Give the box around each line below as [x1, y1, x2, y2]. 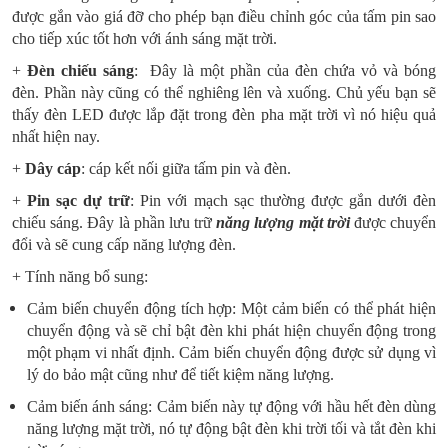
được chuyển [349, 214, 437, 231]
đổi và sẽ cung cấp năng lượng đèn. [12, 236, 236, 253]
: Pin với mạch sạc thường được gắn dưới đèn [130, 192, 437, 209]
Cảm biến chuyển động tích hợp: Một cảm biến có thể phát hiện [27, 300, 436, 317]
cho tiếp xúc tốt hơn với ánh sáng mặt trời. [12, 30, 277, 47]
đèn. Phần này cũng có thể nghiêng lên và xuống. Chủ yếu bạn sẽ [12, 84, 436, 101]
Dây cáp [25, 160, 81, 177]
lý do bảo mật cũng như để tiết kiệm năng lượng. [27, 366, 334, 383]
